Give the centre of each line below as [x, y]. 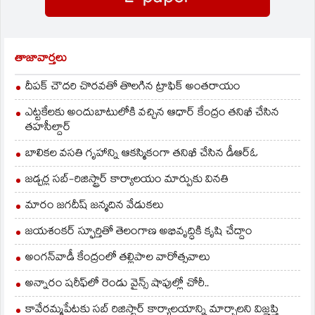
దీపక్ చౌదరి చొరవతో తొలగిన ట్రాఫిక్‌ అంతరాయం [133, 87]
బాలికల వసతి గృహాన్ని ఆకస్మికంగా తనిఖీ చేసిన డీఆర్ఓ [142, 154]
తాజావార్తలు [41, 59]
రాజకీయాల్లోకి [52, 15]
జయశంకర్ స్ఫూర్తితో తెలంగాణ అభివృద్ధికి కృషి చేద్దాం [139, 232]
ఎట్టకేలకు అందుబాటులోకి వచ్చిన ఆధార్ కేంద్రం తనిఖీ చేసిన [152, 113]
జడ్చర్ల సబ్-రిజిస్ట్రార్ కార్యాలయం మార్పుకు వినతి [127, 180]
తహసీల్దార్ [48, 128]
